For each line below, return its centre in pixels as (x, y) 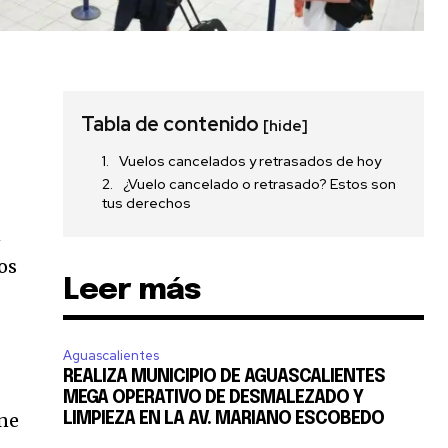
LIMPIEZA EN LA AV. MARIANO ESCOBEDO (224, 418)
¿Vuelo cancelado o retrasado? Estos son (260, 183)
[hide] (286, 125)
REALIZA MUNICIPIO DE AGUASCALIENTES (224, 376)
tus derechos (147, 202)
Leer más (132, 290)
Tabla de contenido (172, 123)
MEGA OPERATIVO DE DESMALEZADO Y (213, 397)
